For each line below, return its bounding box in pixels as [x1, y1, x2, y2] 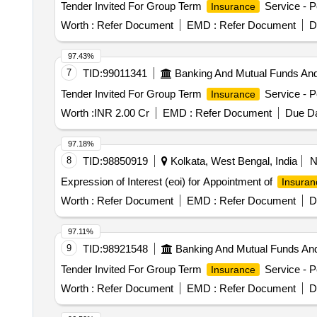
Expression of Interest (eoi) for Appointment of [60, 175, 275, 188]
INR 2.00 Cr [93, 107, 149, 119]
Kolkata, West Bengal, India [167, 155, 297, 167]
